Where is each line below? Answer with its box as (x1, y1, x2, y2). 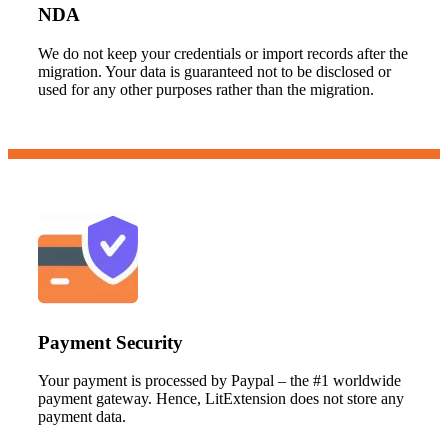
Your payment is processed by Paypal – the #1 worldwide (38, 372, 401, 390)
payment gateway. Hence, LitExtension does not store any (38, 390, 404, 408)
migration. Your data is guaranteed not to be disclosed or (38, 62, 391, 80)
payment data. (38, 408, 126, 426)
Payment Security (38, 331, 183, 353)
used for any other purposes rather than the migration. (38, 80, 374, 98)
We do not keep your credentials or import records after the (38, 44, 408, 62)
